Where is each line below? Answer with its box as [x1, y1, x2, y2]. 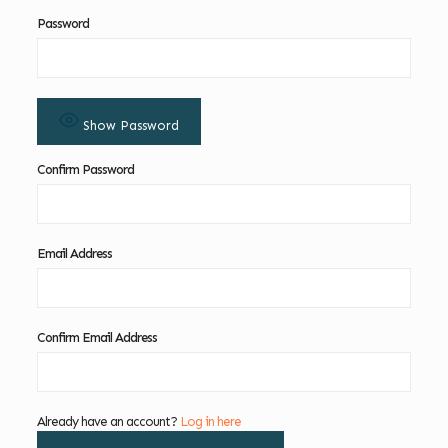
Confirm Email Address [36, 330, 157, 345]
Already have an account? [36, 414, 180, 429]
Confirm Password [36, 162, 134, 177]
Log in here [179, 414, 241, 429]
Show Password [82, 118, 179, 133]
